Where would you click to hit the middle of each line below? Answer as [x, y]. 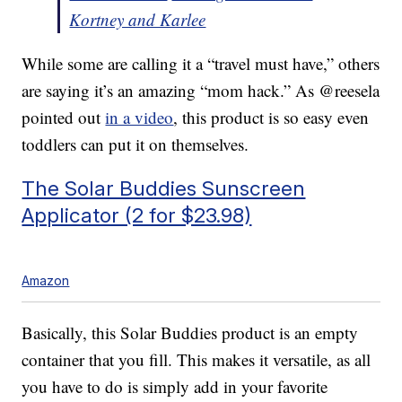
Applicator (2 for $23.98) [137, 215]
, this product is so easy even [271, 118]
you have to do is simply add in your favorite [175, 387]
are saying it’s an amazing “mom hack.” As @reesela [201, 91]
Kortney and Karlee [138, 20]
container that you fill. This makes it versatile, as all [197, 360]
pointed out [64, 118]
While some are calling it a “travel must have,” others [201, 64]
